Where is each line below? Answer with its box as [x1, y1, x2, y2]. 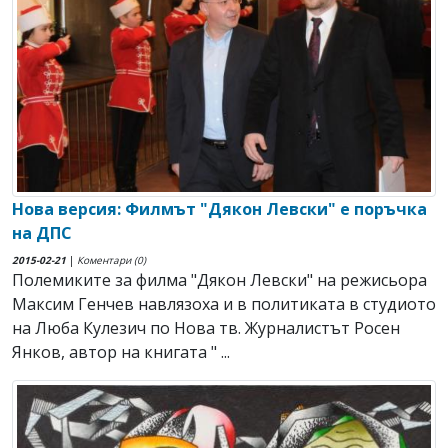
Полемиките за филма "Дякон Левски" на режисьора [12, 269, 427, 292]
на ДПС [12, 222, 72, 245]
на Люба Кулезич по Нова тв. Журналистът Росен [12, 317, 400, 340]
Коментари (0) [77, 253, 146, 268]
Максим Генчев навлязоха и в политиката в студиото [12, 293, 436, 316]
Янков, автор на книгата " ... [12, 341, 230, 364]
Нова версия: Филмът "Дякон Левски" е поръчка [12, 198, 427, 221]
